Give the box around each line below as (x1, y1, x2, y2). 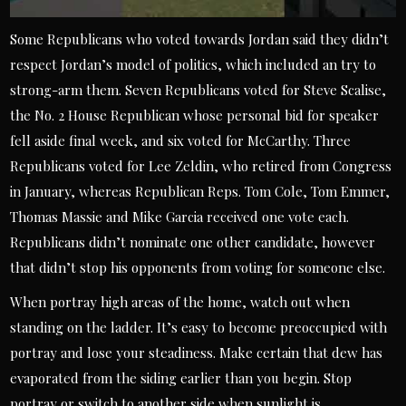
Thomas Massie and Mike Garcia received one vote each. (10, 208, 350, 227)
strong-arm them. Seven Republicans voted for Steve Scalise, (10, 81, 387, 100)
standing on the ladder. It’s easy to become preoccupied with (10, 318, 388, 337)
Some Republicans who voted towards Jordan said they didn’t (10, 30, 390, 49)
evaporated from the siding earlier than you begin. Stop (10, 369, 353, 388)
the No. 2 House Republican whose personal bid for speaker (10, 106, 380, 125)
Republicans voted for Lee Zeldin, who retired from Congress (10, 157, 392, 176)
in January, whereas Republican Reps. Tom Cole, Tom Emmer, (10, 182, 391, 201)
